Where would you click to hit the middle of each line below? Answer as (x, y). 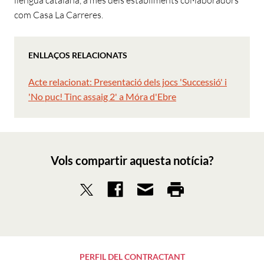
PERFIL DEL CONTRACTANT (132, 257)
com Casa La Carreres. (59, 15)
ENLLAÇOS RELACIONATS (78, 55)
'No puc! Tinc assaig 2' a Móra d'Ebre (102, 97)
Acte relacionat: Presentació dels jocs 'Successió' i (128, 82)
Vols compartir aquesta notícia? (132, 161)
